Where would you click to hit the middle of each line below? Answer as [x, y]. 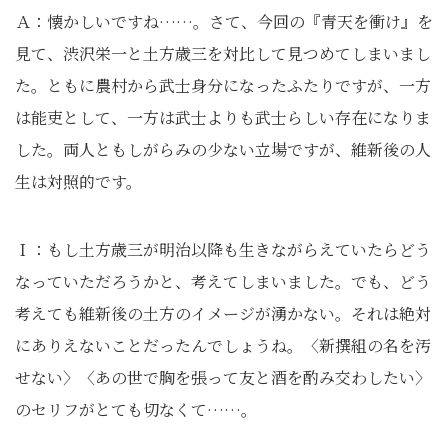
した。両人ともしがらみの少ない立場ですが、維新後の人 [223, 149]
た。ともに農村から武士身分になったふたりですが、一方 [223, 85]
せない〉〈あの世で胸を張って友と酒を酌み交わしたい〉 [223, 377]
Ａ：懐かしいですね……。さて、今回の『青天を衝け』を [224, 21]
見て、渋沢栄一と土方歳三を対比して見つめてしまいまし [223, 53]
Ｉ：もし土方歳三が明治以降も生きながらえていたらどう [223, 249]
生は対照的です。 [78, 181]
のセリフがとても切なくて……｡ [132, 409]
